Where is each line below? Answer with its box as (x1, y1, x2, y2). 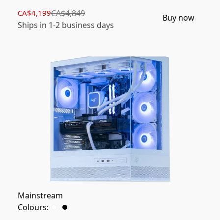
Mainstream (18, 190, 63, 201)
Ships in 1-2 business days (18, 20, 114, 31)
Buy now (163, 12, 194, 24)
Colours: (18, 202, 49, 213)
